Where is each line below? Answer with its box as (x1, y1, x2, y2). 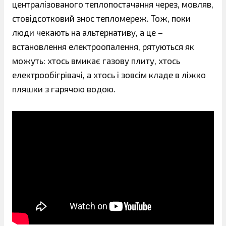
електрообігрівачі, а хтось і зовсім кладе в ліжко (12, 70, 206, 80)
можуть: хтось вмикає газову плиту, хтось (12, 55, 180, 66)
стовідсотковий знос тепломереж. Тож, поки (12, 13, 191, 23)
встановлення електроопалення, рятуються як (12, 41, 194, 51)
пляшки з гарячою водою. (12, 84, 116, 94)
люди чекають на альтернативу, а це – (12, 27, 163, 37)
